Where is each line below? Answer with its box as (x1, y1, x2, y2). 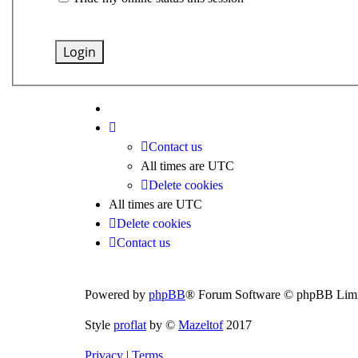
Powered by (85, 288, 149, 302)
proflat (113, 318, 146, 332)
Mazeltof (178, 318, 223, 332)
